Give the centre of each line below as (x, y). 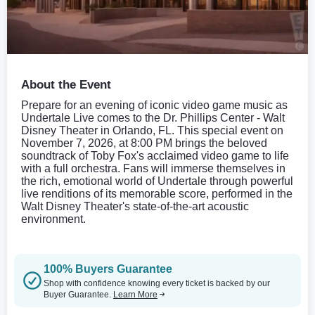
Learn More (135, 294)
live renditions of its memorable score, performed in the (157, 193)
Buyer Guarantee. (78, 294)
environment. (53, 219)
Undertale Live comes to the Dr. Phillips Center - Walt (153, 117)
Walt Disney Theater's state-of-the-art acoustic (135, 206)
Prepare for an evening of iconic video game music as (154, 105)
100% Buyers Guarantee (108, 269)
